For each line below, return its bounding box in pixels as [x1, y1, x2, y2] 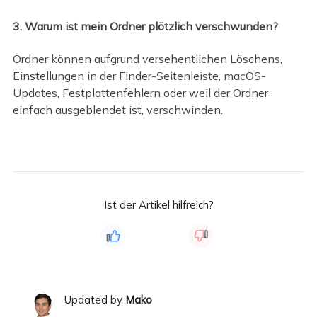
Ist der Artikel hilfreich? [103, 197, 214, 212]
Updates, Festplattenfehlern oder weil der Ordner [12, 86, 268, 100]
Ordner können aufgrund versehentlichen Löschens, [12, 52, 282, 67]
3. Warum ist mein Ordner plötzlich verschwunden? [12, 18, 278, 33]
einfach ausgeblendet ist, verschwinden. [12, 103, 223, 117]
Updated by [64, 292, 125, 306]
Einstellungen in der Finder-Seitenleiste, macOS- [12, 69, 266, 83]
